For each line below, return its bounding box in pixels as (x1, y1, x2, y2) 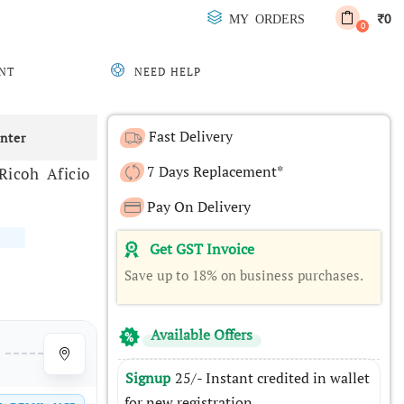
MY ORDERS (229, 12, 305, 24)
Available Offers (147, 324, 253, 344)
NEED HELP (134, 65, 201, 78)
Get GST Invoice (149, 239, 254, 260)
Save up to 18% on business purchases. (124, 265, 363, 284)
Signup (125, 367, 175, 388)
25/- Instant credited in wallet (175, 367, 371, 388)
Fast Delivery (145, 126, 234, 146)
